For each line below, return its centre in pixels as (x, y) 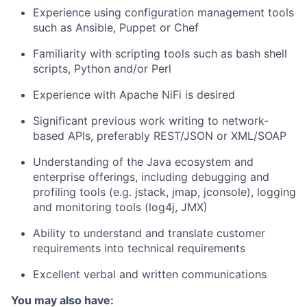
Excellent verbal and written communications (150, 274)
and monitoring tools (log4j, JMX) (120, 207)
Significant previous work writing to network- (151, 121)
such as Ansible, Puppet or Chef (116, 27)
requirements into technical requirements (139, 248)
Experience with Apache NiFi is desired (134, 95)
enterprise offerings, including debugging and (151, 177)
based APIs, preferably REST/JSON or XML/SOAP (160, 136)
